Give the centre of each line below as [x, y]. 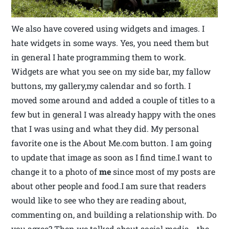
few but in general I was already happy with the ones [114, 114]
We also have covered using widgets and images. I [108, 28]
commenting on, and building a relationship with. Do [114, 214]
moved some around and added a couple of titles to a [113, 100]
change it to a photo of [55, 171]
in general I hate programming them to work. [99, 57]
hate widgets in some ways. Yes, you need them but [110, 42]
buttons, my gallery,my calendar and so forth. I [101, 85]
